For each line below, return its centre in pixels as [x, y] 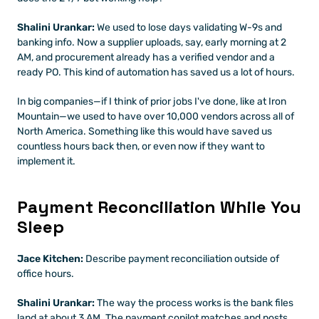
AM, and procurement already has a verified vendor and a [146, 57]
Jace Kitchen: [50, 259]
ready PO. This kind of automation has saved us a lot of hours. [156, 72]
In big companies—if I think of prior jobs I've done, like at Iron [152, 101]
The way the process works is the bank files [194, 303]
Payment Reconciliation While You [159, 207]
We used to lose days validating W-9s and [188, 27]
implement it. [46, 161]
